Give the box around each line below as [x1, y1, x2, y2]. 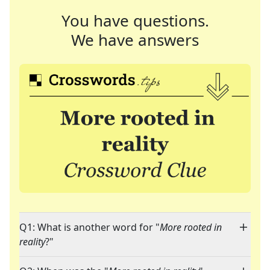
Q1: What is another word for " [19, 221, 160, 234]
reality [19, 235, 45, 249]
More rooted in [160, 221, 222, 234]
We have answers [71, 29, 199, 51]
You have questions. [61, 10, 209, 31]
